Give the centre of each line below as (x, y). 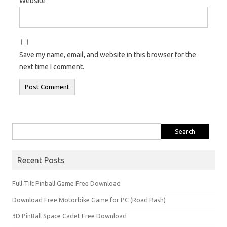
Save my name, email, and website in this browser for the (108, 54)
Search (22, 128)
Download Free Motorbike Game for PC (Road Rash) (89, 199)
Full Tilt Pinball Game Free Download (66, 183)
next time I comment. (52, 67)
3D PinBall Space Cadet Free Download (69, 216)
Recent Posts (41, 160)
